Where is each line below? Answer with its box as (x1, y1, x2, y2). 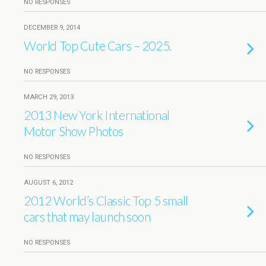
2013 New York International (24, 107, 170, 122)
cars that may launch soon (24, 209, 151, 224)
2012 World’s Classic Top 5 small (24, 193, 188, 208)
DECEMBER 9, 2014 (24, 24, 80, 31)
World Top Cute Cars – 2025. (24, 38, 172, 53)
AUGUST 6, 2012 (24, 179, 73, 186)
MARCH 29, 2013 (24, 93, 74, 101)
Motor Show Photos (24, 123, 123, 138)
